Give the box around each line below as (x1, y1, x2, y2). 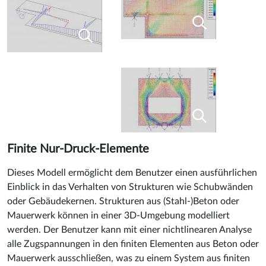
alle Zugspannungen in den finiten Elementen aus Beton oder (7, 239, 259, 249)
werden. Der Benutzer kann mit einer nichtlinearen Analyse (7, 224, 252, 235)
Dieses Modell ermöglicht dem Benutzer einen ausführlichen (7, 167, 257, 178)
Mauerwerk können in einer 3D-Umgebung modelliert (7, 210, 230, 220)
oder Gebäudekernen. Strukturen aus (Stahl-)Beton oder (7, 196, 239, 206)
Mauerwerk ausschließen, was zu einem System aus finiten (7, 253, 250, 263)
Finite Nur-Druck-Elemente (7, 142, 149, 155)
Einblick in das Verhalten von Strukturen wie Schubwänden (7, 182, 253, 192)
